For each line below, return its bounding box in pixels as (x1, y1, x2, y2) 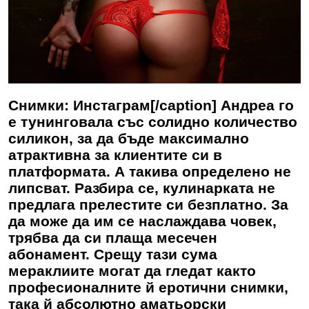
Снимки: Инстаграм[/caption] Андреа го (8, 97, 294, 113)
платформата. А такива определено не (8, 163, 291, 179)
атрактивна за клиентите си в (8, 146, 222, 163)
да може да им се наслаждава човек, (8, 212, 277, 229)
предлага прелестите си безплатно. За (8, 196, 288, 212)
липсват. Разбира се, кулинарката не (8, 179, 275, 196)
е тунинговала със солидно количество (8, 113, 297, 130)
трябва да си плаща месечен (8, 229, 217, 246)
